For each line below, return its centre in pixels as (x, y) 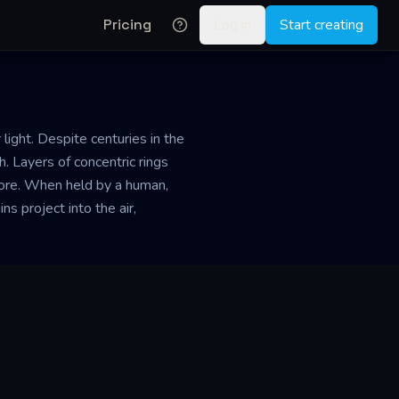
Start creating (322, 25)
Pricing (127, 24)
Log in (232, 25)
